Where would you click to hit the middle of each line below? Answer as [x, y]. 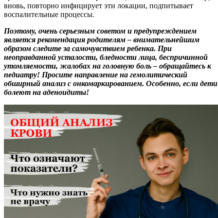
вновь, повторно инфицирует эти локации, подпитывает [99, 6]
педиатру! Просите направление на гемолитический [96, 75]
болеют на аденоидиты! [46, 92]
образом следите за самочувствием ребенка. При [88, 49]
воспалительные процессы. [49, 15]
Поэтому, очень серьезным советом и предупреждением [100, 31]
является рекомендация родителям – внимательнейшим [102, 40]
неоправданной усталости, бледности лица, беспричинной [106, 57]
